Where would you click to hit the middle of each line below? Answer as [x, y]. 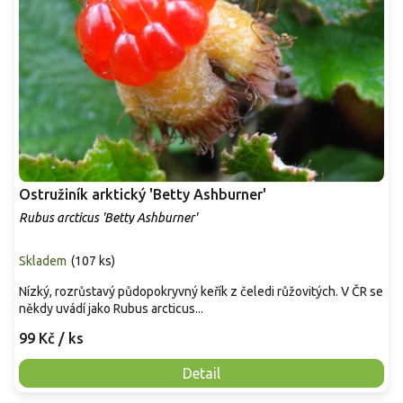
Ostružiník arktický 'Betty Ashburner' [143, 194]
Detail [201, 373]
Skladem [43, 260]
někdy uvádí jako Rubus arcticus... [111, 308]
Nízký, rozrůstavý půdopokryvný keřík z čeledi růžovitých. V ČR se [201, 291]
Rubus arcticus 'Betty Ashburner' [108, 217]
